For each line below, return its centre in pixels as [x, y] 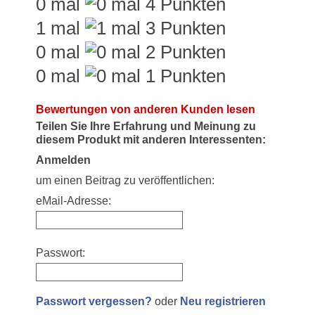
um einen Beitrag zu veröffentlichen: [125, 180]
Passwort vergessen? [94, 301]
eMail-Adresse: [73, 200]
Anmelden [63, 160]
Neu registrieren [223, 301]
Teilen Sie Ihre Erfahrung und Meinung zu [146, 126]
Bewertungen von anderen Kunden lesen [146, 109]
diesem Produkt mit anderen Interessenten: [151, 139]
